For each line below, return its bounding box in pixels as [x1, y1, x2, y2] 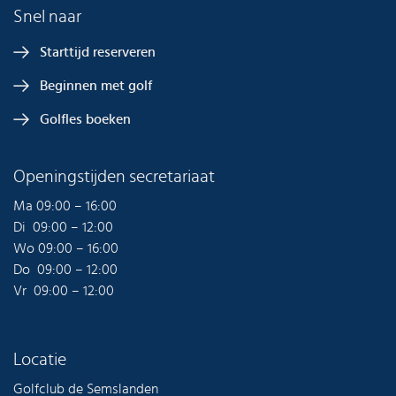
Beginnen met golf [40, 79, 152, 94]
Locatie [13, 351, 66, 369]
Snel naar [13, 8, 81, 27]
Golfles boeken [40, 112, 131, 127]
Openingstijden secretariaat [13, 168, 215, 187]
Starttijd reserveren [40, 45, 156, 60]
